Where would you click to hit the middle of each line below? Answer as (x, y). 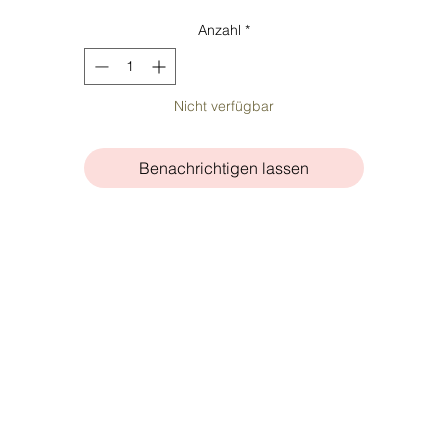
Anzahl (219, 30)
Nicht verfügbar (224, 106)
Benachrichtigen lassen (224, 168)
